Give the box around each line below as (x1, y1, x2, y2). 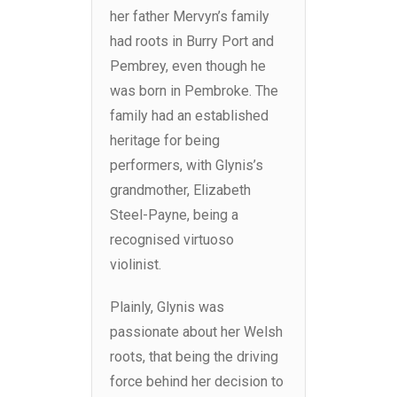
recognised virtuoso (110, 231, 234, 249)
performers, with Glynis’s (110, 157, 263, 175)
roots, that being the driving (110, 348, 278, 366)
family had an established (110, 107, 269, 125)
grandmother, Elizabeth (110, 182, 251, 199)
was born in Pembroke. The (110, 82, 278, 100)
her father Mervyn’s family (110, 8, 269, 26)
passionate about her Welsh (110, 323, 283, 341)
